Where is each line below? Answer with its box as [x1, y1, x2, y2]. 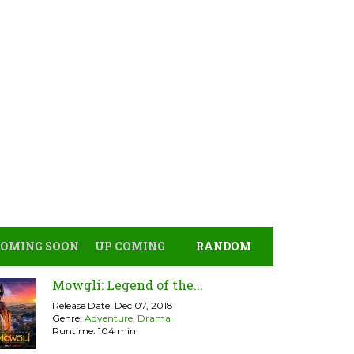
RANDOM [195, 239, 251, 254]
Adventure [85, 312, 133, 324]
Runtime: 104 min [52, 325, 136, 337]
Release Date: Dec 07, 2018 [52, 299, 173, 311]
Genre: [52, 312, 85, 324]
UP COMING [94, 239, 165, 254]
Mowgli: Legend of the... [52, 277, 203, 293]
